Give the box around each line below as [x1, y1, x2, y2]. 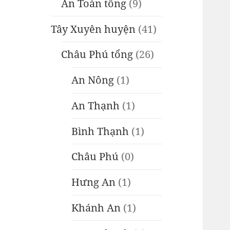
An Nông [71, 73, 114, 87]
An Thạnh [71, 98, 120, 112]
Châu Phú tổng [61, 47, 133, 62]
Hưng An [71, 175, 116, 189]
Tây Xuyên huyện [51, 22, 136, 36]
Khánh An [71, 200, 121, 215]
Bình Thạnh [71, 124, 129, 138]
